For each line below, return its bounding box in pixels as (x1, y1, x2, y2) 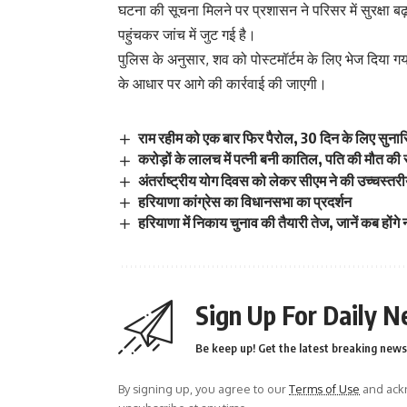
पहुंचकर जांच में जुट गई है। (118, 25, 256, 45)
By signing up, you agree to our (118, 381, 289, 396)
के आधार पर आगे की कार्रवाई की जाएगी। (118, 74, 327, 94)
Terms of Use (289, 381, 360, 396)
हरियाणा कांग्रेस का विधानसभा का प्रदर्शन (138, 192, 352, 211)
